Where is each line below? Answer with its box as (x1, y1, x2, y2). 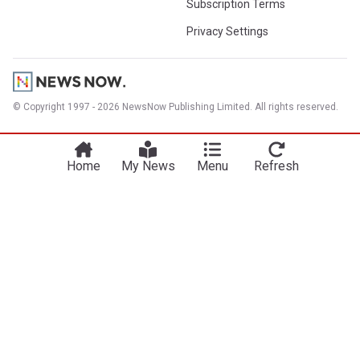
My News (121, 157, 175, 174)
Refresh (254, 157, 299, 174)
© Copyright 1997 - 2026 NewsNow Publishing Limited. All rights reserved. (13, 100, 338, 112)
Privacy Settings (186, 25, 268, 38)
